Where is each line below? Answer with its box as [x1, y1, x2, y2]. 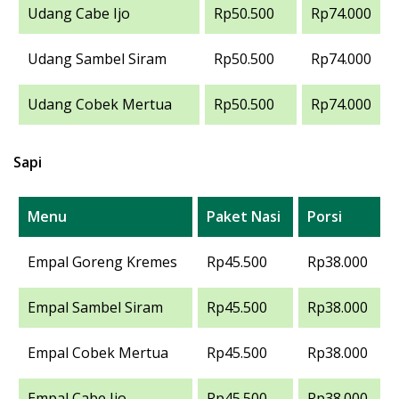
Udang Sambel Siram [28, 49, 167, 69]
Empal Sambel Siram [28, 297, 163, 317]
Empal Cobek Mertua [28, 343, 168, 362]
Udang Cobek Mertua [28, 94, 172, 114]
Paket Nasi [207, 207, 281, 226]
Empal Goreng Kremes [28, 252, 177, 272]
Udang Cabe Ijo [28, 4, 130, 23]
